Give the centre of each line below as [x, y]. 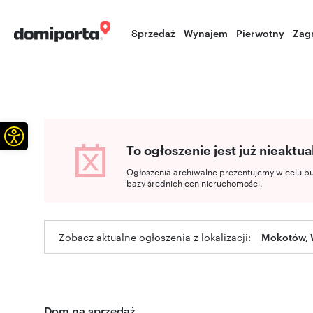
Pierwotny [261, 32]
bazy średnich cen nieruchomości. [195, 182]
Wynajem [206, 32]
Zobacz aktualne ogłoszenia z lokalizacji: [155, 237]
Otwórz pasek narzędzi [58, 135]
